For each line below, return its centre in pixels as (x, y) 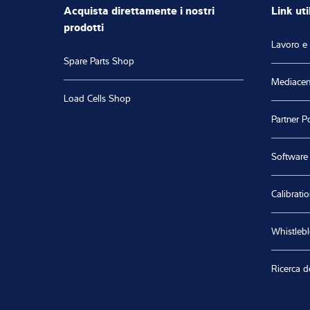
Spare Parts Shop (99, 61)
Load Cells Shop (97, 98)
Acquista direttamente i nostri (139, 9)
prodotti (84, 26)
